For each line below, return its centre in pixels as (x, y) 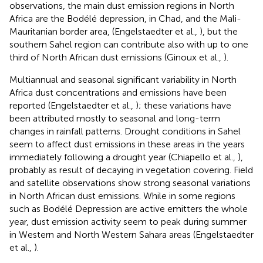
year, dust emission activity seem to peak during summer (128, 222)
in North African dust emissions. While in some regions (122, 196)
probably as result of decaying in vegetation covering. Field (131, 170)
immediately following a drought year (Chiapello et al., (124, 157)
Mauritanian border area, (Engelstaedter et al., (104, 32)
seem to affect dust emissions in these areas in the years (127, 144)
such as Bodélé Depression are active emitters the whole (129, 209)
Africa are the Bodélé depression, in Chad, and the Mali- (125, 19)
